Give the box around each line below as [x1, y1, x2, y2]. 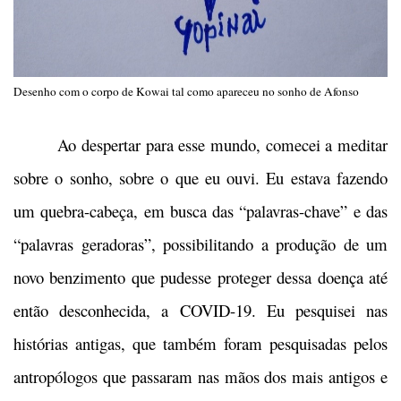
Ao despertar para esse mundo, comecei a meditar [13, 133, 388, 157]
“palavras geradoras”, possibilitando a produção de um [13, 233, 388, 256]
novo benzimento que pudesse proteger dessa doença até [13, 266, 388, 289]
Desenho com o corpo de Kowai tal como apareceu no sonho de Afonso [13, 83, 359, 100]
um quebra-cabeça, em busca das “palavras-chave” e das [13, 200, 388, 223]
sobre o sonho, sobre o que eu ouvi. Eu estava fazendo [13, 166, 388, 190]
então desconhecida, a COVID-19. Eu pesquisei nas [13, 299, 388, 322]
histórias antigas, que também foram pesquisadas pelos [13, 332, 388, 355]
